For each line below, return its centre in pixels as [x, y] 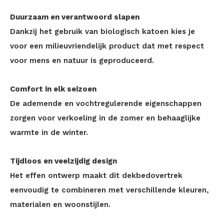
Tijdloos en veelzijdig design [63, 161]
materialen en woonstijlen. [60, 204]
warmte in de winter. [49, 132]
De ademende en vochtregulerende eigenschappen [106, 103]
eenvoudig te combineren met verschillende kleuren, [109, 190]
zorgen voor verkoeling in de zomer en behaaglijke [105, 118]
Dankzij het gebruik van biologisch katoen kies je [102, 31]
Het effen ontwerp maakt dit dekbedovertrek [96, 175]
